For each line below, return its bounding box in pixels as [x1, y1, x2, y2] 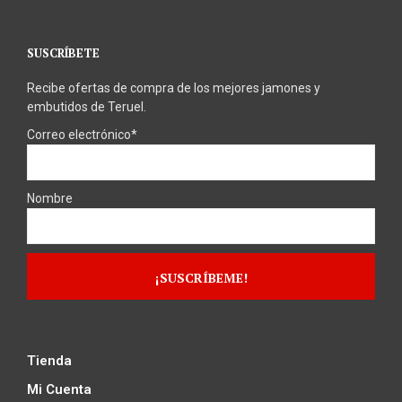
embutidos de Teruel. [27, 99, 146, 114]
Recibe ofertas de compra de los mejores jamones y [27, 80, 320, 95]
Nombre [27, 190, 73, 205]
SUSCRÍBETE [27, 44, 100, 61]
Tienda [27, 352, 72, 369]
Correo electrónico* [27, 127, 137, 142]
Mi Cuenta [27, 380, 92, 398]
